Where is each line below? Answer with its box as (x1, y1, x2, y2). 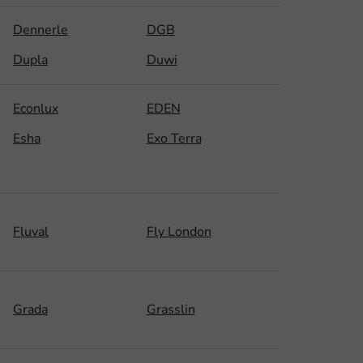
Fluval (13, 222, 49, 241)
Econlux (13, 99, 58, 117)
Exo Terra (146, 129, 202, 147)
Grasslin (146, 300, 195, 318)
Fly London (146, 222, 211, 241)
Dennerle (13, 20, 68, 39)
